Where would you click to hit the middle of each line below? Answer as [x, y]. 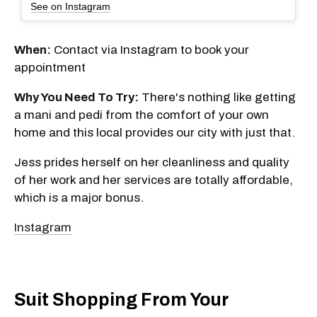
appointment [50, 67]
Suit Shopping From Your [121, 300]
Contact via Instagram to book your [150, 50]
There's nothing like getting [217, 97]
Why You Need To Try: [76, 97]
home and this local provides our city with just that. [155, 132]
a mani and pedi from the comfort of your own [142, 115]
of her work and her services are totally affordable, [154, 180]
